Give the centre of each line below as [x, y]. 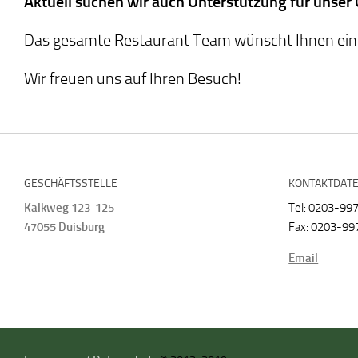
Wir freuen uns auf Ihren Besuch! [133, 78]
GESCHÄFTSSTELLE [71, 183]
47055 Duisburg [64, 227]
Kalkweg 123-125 [69, 208]
